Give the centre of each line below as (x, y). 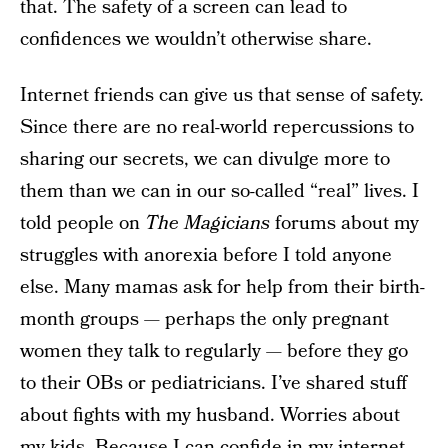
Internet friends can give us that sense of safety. (222, 95)
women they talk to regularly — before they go (214, 351)
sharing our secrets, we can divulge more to (205, 159)
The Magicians (207, 223)
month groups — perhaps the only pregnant (204, 319)
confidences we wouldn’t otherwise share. (196, 39)
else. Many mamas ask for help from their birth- (222, 287)
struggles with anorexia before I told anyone (206, 255)
